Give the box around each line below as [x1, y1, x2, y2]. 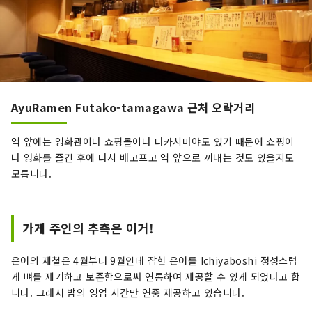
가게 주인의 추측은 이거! [22, 219, 155, 237]
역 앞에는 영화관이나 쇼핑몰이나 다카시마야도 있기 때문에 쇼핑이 [11, 134, 295, 149]
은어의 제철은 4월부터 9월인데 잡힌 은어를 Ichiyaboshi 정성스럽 [11, 253, 298, 268]
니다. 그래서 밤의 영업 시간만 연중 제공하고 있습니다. [11, 286, 245, 300]
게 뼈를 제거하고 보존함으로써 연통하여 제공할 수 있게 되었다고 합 [11, 270, 301, 284]
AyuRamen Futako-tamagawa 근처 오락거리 [11, 99, 256, 116]
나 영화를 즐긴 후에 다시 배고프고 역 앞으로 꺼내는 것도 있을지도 [11, 150, 295, 165]
